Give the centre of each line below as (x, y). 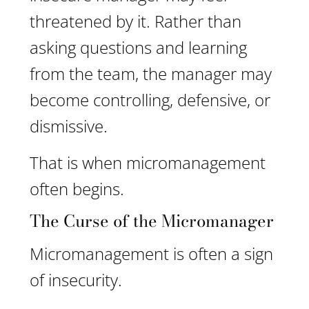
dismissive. (69, 126)
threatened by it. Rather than (136, 21)
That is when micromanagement (148, 162)
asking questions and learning (138, 47)
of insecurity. (76, 280)
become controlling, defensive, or (150, 100)
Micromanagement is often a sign (151, 253)
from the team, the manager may (151, 73)
